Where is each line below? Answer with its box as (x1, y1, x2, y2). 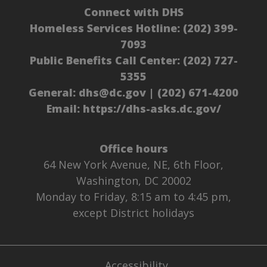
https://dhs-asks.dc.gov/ (82, 101, 221, 116)
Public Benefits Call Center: (29, 53, 183, 68)
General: (29, 85, 79, 100)
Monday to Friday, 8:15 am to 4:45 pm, (36, 190, 231, 204)
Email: (46, 101, 83, 116)
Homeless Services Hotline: (29, 21, 183, 36)
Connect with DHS (83, 5, 184, 20)
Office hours (99, 141, 168, 156)
